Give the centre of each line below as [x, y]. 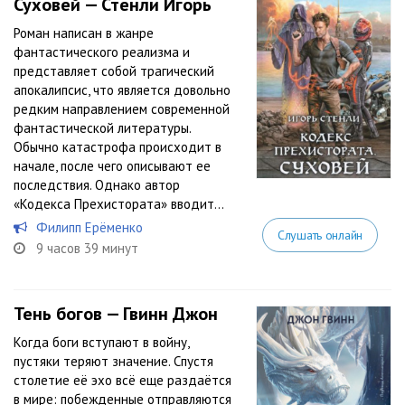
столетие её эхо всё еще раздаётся [122, 380]
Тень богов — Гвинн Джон [116, 314]
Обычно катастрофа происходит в [118, 147]
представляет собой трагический [114, 71]
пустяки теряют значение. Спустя [113, 361]
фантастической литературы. [102, 128]
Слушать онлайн [320, 235]
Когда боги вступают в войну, [101, 342]
